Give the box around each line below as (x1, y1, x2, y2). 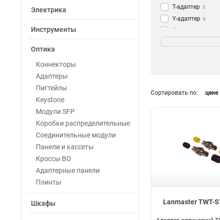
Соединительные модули (36, 131, 116, 139)
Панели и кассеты (36, 143, 94, 151)
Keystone (36, 96, 64, 104)
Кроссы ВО (36, 155, 71, 163)
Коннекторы (36, 60, 76, 68)
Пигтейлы (36, 84, 67, 92)
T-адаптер (172, 3, 200, 11)
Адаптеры (36, 72, 68, 80)
